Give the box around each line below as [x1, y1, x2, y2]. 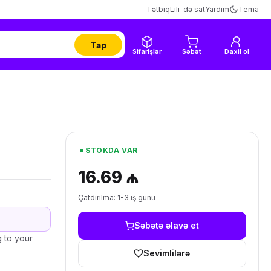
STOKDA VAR [85, 146, 138, 155]
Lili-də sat [170, 4, 205, 14]
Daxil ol [224, 47, 249, 56]
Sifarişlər [132, 47, 162, 56]
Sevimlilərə [143, 248, 191, 258]
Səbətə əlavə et [134, 220, 200, 230]
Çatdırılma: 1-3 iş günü [77, 193, 155, 202]
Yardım [205, 4, 229, 14]
